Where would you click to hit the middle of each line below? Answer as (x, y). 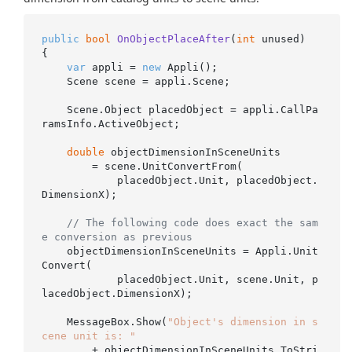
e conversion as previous (117, 236)
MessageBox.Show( (117, 321)
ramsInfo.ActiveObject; (110, 123)
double (85, 152)
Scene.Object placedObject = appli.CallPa (54, 109)
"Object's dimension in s (242, 321)
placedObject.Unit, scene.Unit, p (79, 279)
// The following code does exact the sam (192, 222)
